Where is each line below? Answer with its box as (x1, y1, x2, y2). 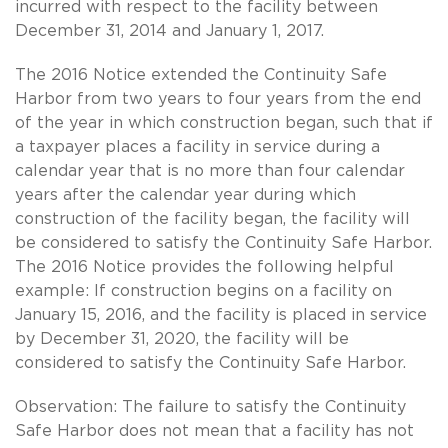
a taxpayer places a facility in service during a (15, 138, 380, 155)
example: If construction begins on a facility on (15, 282, 392, 299)
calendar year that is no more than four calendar (15, 162, 405, 179)
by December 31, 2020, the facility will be (15, 330, 349, 347)
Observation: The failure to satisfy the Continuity (15, 398, 406, 415)
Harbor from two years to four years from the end (15, 90, 421, 107)
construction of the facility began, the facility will (15, 210, 410, 227)
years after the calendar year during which (15, 186, 356, 203)
